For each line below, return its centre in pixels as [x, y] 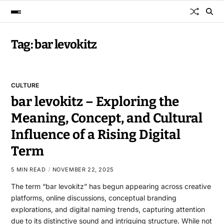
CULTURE [25, 85]
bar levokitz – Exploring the [95, 102]
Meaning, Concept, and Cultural [106, 118]
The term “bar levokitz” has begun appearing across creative [111, 186]
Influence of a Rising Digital [95, 135]
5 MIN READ [28, 169]
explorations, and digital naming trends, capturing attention [108, 209]
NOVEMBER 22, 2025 [83, 169]
